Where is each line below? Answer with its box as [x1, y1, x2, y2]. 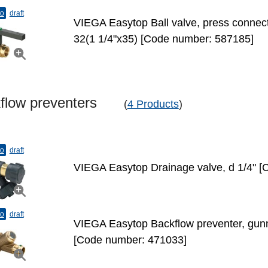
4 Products [127, 98, 179, 110]
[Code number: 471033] [73, 234, 187, 246]
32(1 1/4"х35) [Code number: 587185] [73, 33, 254, 45]
